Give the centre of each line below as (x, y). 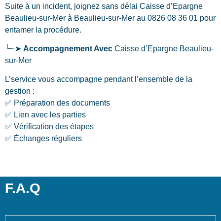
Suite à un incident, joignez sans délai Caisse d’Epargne (104, 6)
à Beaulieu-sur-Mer (101, 18)
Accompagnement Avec (68, 49)
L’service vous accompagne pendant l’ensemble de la (99, 79)
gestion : (20, 91)
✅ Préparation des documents (57, 103)
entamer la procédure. (43, 30)
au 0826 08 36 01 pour (175, 18)
